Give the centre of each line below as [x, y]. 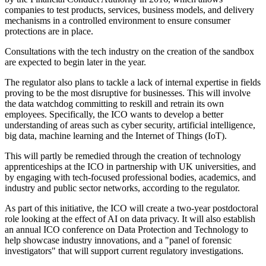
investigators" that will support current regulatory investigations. [124, 251]
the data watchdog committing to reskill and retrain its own [114, 103]
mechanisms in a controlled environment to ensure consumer [118, 20]
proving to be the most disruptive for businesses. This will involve [128, 93]
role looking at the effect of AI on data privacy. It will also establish [130, 218]
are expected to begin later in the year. [75, 62]
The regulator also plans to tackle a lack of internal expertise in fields [133, 82]
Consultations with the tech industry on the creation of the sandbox [129, 51]
